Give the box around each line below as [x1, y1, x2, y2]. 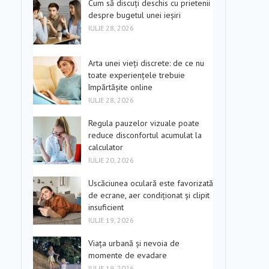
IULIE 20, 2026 [88, 156, 134, 165]
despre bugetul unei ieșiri [88, 10, 181, 20]
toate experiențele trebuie [88, 70, 185, 80]
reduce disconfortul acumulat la [88, 130, 202, 141]
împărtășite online [88, 82, 153, 92]
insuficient [88, 202, 124, 213]
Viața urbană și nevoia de [88, 238, 180, 249]
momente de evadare [88, 250, 167, 261]
